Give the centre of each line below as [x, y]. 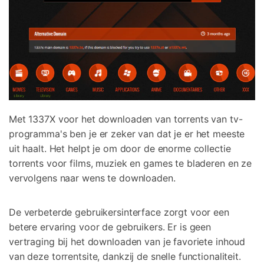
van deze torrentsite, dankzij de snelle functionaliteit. [125, 257]
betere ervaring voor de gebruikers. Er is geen [110, 227]
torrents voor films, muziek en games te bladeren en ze [131, 164]
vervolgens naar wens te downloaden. [92, 178]
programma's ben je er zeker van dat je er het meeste [127, 134]
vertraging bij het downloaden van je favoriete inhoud [127, 242]
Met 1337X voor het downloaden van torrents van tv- [126, 119]
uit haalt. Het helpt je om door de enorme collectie [120, 149]
